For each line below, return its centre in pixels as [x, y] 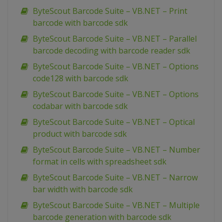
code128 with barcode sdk [81, 79]
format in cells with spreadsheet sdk [100, 162]
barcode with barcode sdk [80, 23]
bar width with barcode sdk [83, 190]
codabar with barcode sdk [80, 106]
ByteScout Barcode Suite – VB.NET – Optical [114, 122]
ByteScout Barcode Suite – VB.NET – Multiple [116, 205]
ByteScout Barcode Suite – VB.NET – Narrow [115, 178]
